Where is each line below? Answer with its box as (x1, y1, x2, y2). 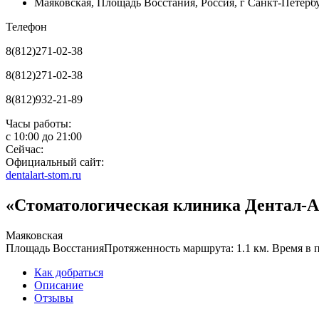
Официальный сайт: (6, 156, 104, 168)
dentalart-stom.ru (6, 169, 81, 181)
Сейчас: (6, 143, 43, 155)
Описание (34, 278, 83, 291)
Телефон (6, 21, 47, 33)
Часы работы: (6, 117, 71, 130)
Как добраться (34, 266, 103, 278)
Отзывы (34, 291, 73, 304)
